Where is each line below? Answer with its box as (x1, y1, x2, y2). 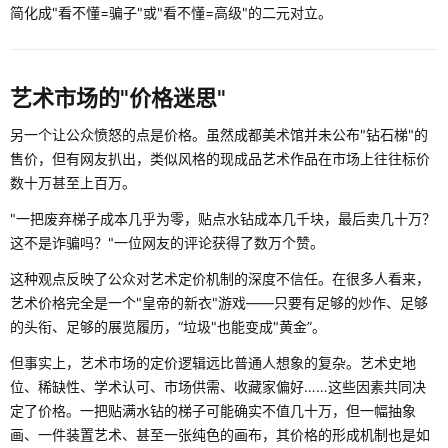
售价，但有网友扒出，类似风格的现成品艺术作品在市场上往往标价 (10, 150, 430, 168)
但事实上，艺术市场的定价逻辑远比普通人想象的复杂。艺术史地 (10, 354, 416, 372)
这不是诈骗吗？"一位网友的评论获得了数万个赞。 (10, 234, 324, 252)
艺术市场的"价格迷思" (10, 85, 226, 112)
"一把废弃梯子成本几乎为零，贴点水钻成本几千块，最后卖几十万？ (10, 210, 436, 228)
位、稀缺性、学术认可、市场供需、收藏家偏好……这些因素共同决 (10, 378, 426, 396)
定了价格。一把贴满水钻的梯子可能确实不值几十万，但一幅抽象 (10, 402, 416, 420)
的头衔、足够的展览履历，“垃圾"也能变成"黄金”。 (10, 318, 326, 336)
